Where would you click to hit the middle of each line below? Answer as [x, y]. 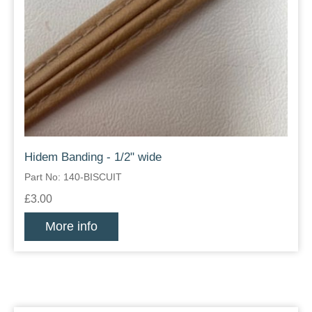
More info [71, 227]
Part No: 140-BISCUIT [73, 177]
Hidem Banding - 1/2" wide [93, 157]
